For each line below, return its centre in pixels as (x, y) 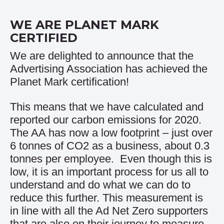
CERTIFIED (44, 38)
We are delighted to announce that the (102, 56)
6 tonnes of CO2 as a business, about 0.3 (110, 146)
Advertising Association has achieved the (109, 69)
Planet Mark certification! (69, 82)
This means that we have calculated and (107, 107)
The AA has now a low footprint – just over (111, 133)
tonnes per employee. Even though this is (111, 159)
